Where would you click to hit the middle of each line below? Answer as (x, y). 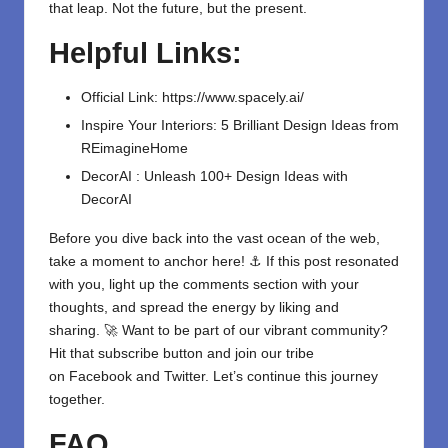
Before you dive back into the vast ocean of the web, (214, 239)
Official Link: (121, 98)
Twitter (184, 377)
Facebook (100, 377)
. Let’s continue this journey (291, 377)
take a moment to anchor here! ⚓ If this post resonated (224, 262)
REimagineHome (134, 149)
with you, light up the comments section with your (204, 285)
